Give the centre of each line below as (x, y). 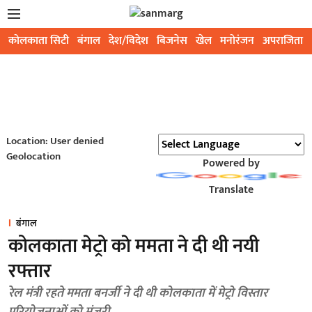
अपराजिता (283, 41)
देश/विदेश (128, 41)
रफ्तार (30, 271)
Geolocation (33, 156)
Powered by (231, 163)
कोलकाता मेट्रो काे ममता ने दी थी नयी (134, 246)
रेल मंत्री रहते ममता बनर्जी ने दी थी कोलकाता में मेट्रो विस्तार (138, 293)
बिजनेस (172, 41)
